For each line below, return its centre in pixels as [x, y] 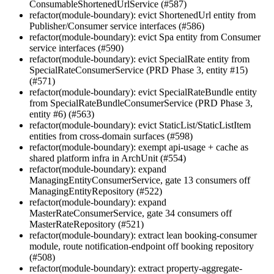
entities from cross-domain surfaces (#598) [111, 136]
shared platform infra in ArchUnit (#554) [108, 158]
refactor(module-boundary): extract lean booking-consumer [143, 235]
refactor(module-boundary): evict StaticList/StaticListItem [140, 125]
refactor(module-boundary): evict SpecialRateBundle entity [143, 92]
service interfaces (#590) [76, 48]
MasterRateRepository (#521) [87, 224]
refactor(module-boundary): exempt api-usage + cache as [139, 147]
